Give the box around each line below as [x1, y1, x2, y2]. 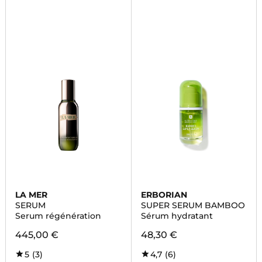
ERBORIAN [140, 189, 187, 200]
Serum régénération [15, 211, 101, 221]
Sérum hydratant [140, 211, 213, 221]
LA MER [15, 189, 47, 200]
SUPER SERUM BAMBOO [140, 200, 245, 211]
